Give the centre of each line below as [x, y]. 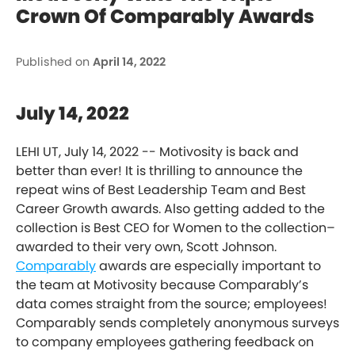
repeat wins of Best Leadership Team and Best [161, 190]
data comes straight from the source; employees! [172, 304]
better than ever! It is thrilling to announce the [159, 171]
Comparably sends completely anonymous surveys [177, 323]
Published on [53, 62]
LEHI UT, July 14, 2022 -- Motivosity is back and [157, 152]
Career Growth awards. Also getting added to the [170, 209]
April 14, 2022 [129, 62]
